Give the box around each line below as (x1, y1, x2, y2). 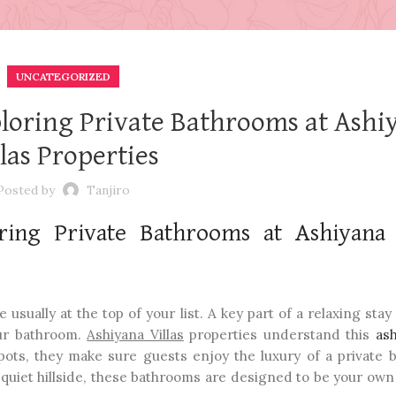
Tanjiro (86, 182, 130, 198)
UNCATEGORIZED (15, 70, 110, 83)
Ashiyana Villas (87, 326, 184, 343)
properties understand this (183, 326, 376, 343)
